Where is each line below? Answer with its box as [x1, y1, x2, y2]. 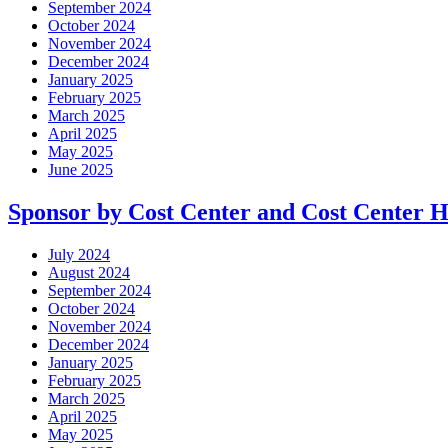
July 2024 [48, 245, 110, 263]
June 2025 [48, 161, 113, 179]
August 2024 [48, 263, 130, 281]
